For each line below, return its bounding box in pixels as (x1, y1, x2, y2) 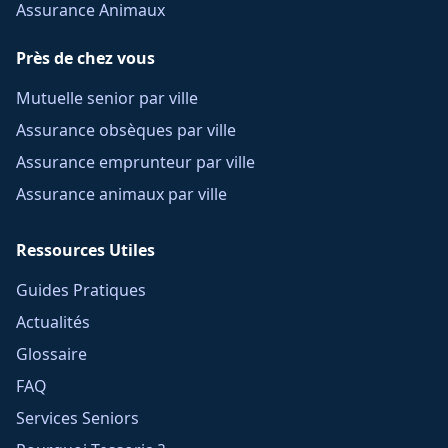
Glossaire (16, 343, 87, 365)
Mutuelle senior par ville (16, 87, 198, 109)
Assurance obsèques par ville (16, 119, 236, 141)
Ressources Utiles (16, 239, 155, 261)
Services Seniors (16, 407, 139, 429)
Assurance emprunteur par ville (16, 151, 255, 173)
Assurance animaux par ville (16, 183, 227, 205)
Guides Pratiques (16, 279, 146, 301)
